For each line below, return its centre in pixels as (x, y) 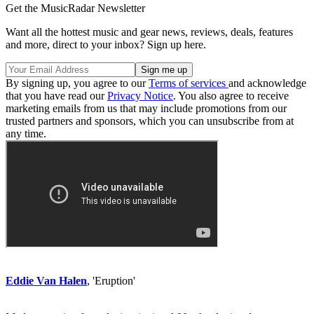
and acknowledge (267, 83)
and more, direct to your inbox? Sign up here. (106, 45)
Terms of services (189, 83)
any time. (26, 134)
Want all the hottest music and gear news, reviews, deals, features (149, 32)
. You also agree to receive (231, 96)
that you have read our (56, 96)
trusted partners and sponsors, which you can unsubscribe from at (150, 121)
